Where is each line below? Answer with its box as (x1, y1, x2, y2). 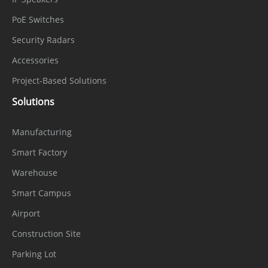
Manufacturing (12, 126, 72, 138)
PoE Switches (12, 13, 64, 25)
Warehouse (12, 166, 57, 178)
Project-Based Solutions (12, 74, 106, 86)
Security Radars (12, 33, 75, 45)
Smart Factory (12, 146, 67, 158)
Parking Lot (12, 248, 56, 260)
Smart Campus (12, 187, 71, 199)
